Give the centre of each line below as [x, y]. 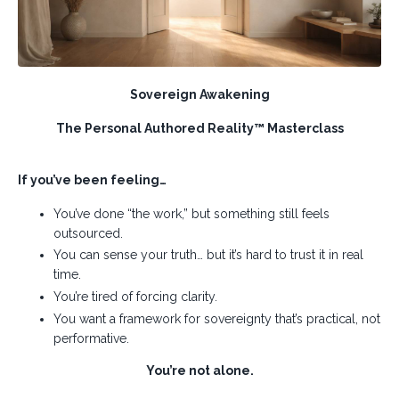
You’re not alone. [199, 370]
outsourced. [88, 233]
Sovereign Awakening [199, 94]
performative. [91, 338]
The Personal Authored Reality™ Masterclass [199, 128]
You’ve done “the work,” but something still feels [191, 213]
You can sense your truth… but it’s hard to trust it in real [208, 255]
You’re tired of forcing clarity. [135, 297]
